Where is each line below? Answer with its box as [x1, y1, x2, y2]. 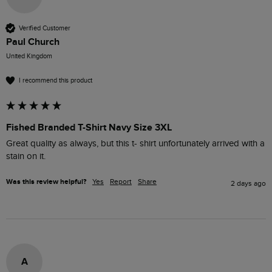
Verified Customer [19, 24, 70, 32]
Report [110, 177, 132, 186]
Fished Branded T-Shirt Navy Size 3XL [6, 121, 172, 134]
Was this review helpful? [6, 177, 86, 187]
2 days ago [231, 179, 266, 188]
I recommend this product [19, 76, 92, 84]
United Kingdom [6, 52, 52, 61]
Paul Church [6, 36, 59, 49]
